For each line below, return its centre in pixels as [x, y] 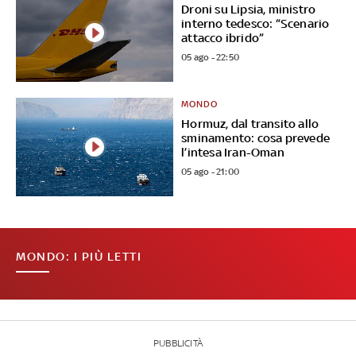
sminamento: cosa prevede [256, 138]
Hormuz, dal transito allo [250, 124]
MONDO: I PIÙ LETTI [79, 256]
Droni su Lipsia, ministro [249, 10]
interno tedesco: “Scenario [255, 24]
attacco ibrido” [223, 38]
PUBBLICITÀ [178, 343]
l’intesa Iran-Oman [233, 153]
